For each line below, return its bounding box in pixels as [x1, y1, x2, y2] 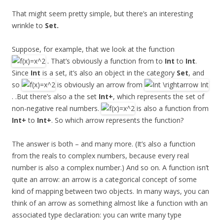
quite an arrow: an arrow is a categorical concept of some [12, 175, 197, 184]
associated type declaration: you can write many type [12, 210, 182, 220]
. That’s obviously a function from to [45, 56, 165, 66]
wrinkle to [12, 20, 45, 30]
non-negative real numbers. [12, 104, 101, 113]
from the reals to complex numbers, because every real [12, 151, 189, 161]
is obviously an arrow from [55, 80, 145, 90]
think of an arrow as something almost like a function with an [12, 198, 208, 208]
